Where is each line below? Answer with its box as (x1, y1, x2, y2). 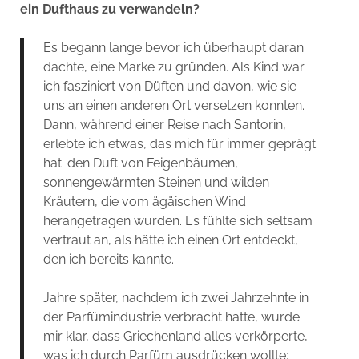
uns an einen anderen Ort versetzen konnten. (42, 97, 305, 113)
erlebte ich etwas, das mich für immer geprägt (42, 135, 316, 151)
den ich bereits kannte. (42, 251, 174, 267)
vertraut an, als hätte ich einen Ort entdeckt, (42, 232, 298, 248)
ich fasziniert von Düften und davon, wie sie (42, 78, 296, 94)
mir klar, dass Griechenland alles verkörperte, (42, 328, 308, 344)
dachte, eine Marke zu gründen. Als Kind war (42, 58, 305, 75)
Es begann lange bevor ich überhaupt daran (42, 39, 304, 55)
